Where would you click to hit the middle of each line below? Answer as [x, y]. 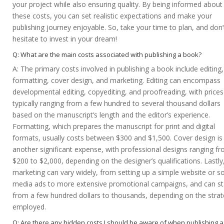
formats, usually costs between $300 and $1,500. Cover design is [117, 138]
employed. [29, 207]
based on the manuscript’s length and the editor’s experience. [111, 115]
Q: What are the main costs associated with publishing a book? [107, 55]
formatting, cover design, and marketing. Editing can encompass [116, 80]
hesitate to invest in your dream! [65, 39]
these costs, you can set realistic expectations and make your [112, 16]
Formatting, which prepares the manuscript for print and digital [114, 126]
